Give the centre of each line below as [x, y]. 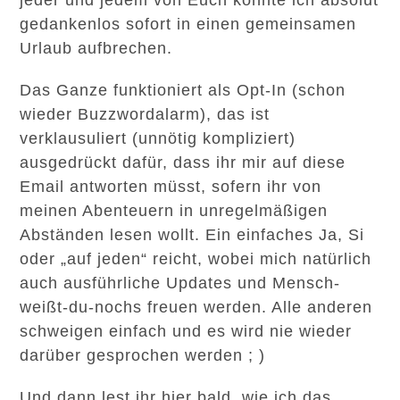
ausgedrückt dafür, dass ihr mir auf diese [183, 162]
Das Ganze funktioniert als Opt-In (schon [183, 90]
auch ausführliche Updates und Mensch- [180, 283]
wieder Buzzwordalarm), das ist [145, 114]
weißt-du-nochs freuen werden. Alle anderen [196, 307]
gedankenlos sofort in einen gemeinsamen [188, 24]
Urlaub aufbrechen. [96, 48]
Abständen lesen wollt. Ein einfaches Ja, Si [192, 235]
